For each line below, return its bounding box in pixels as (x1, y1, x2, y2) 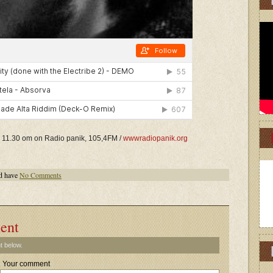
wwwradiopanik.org (123, 134, 188, 143)
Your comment (2, 260, 50, 268)
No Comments (19, 170, 62, 180)
